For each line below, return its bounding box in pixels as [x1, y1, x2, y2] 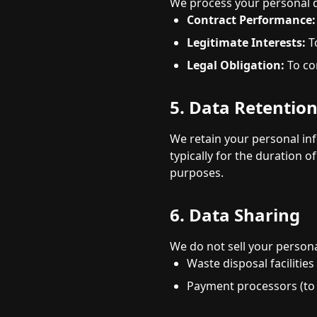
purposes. [170, 165, 224, 180]
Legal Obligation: [187, 57, 284, 73]
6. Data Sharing [170, 203, 300, 226]
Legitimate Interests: [187, 35, 306, 50]
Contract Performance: [187, 12, 316, 28]
